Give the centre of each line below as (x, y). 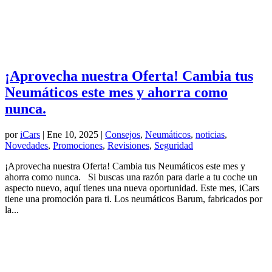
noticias (210, 134)
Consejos (123, 134)
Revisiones (128, 145)
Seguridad (174, 145)
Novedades (26, 145)
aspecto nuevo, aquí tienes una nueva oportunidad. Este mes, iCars (132, 188)
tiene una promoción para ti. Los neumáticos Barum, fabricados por (134, 199)
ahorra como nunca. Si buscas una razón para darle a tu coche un (131, 177)
